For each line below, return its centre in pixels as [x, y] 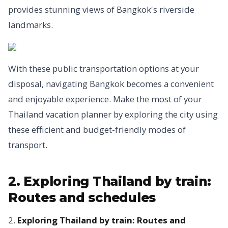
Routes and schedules [82, 197]
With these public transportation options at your [104, 68]
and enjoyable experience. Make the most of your [105, 99]
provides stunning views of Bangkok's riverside [101, 9]
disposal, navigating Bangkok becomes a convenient [111, 84]
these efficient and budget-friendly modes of [97, 130]
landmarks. [31, 25]
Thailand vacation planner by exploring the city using [113, 114]
